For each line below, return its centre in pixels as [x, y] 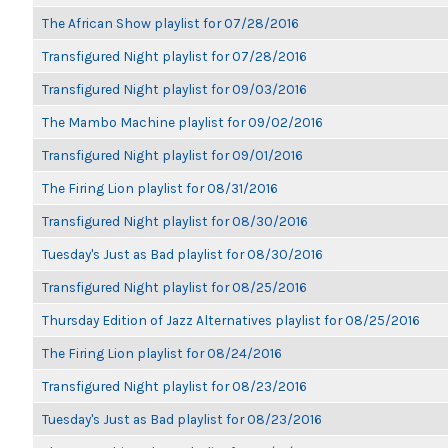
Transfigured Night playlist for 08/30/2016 [175, 221]
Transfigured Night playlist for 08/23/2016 [174, 386]
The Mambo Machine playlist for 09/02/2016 [182, 122]
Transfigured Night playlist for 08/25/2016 [174, 287]
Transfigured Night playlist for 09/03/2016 [174, 89]
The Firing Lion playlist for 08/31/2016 [160, 188]
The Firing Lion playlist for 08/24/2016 [162, 353]
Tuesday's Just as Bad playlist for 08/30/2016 [182, 254]
